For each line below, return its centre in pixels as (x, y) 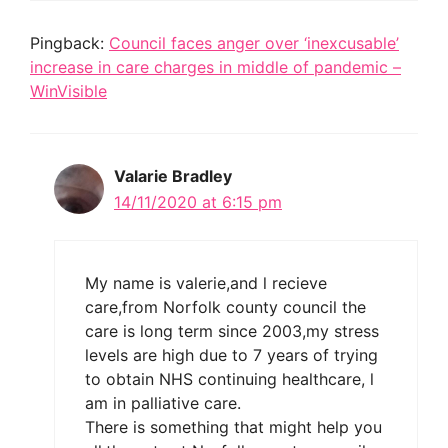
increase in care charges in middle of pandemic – (215, 66)
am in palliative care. (163, 402)
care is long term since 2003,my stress (232, 330)
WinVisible (68, 90)
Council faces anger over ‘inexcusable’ (254, 42)
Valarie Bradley (173, 175)
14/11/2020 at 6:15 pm (198, 201)
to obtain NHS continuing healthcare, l (229, 378)
